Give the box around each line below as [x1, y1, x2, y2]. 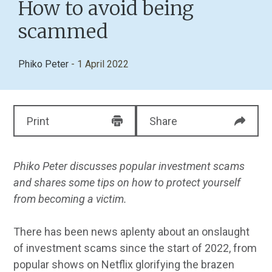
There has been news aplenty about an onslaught [13, 225, 250, 238]
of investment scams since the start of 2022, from [13, 242, 257, 254]
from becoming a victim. [13, 192, 127, 205]
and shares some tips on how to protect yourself [13, 176, 241, 189]
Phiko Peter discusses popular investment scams [13, 160, 245, 172]
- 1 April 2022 [71, 58, 129, 70]
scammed [18, 19, 108, 44]
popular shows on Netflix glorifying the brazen [13, 258, 235, 271]
